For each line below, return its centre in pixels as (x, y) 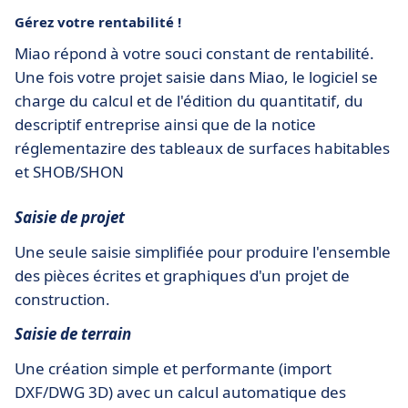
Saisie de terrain (73, 333)
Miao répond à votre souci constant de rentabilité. (194, 53)
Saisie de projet (70, 217)
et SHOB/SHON (69, 171)
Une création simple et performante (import (173, 368)
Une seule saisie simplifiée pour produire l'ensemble (203, 251)
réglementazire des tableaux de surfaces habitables (202, 148)
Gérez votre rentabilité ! (98, 21)
